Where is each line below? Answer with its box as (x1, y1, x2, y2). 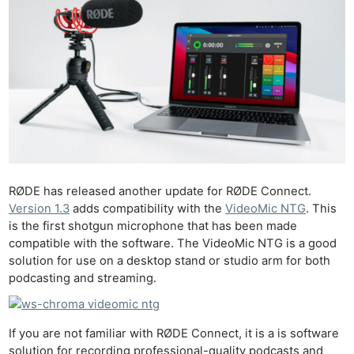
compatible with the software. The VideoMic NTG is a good (9, 236, 337, 251)
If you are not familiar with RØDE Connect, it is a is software (9, 326, 340, 341)
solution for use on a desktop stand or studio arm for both (9, 254, 331, 269)
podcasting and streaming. (9, 271, 157, 286)
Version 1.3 (9, 201, 70, 217)
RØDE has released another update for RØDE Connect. (9, 184, 312, 199)
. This (306, 201, 337, 217)
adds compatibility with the (70, 201, 226, 217)
